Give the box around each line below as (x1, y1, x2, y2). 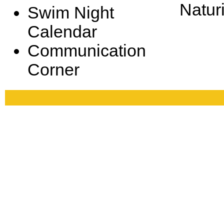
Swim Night (27, 3, 114, 22)
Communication (27, 41, 146, 60)
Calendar (27, 22, 97, 41)
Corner (27, 60, 79, 79)
